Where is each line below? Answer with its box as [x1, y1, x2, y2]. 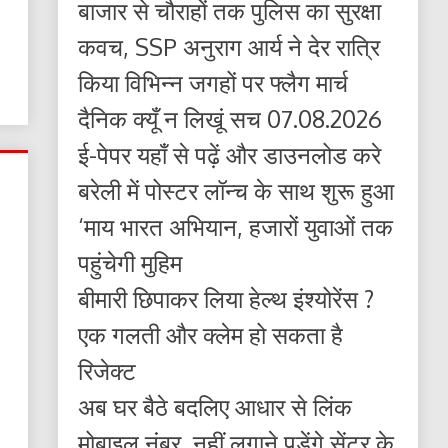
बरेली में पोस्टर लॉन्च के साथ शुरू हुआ [78, 174, 395, 206]
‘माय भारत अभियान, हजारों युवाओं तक [78, 210, 394, 242]
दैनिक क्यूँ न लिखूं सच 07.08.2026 [78, 102, 383, 134]
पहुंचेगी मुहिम [78, 246, 183, 278]
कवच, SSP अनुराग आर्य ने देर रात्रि [78, 30, 381, 62]
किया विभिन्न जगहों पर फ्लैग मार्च [78, 66, 349, 98]
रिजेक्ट [78, 354, 137, 386]
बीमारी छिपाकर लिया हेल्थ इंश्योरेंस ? [78, 282, 375, 314]
